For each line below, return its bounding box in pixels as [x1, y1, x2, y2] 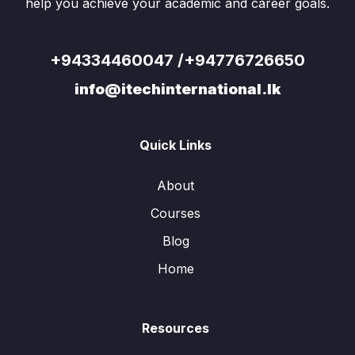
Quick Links [139, 137, 212, 153]
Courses [151, 205, 200, 221]
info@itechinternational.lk [74, 80, 281, 98]
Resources [142, 320, 209, 336]
